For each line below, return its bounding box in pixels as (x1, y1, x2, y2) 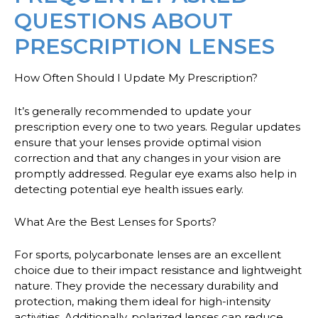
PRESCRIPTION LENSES (14, 33, 275, 60)
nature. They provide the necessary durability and (14, 279, 278, 293)
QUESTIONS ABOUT (14, 8, 233, 35)
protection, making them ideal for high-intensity (14, 295, 270, 309)
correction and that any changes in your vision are (14, 150, 281, 165)
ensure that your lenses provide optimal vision (14, 135, 261, 149)
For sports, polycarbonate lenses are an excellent (14, 248, 281, 262)
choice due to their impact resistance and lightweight (14, 263, 302, 278)
